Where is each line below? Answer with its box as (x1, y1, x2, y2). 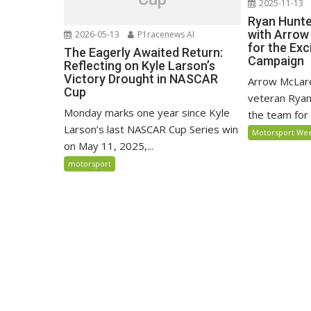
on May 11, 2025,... (64, 139, 153, 153)
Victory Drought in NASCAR (64, 72, 218, 86)
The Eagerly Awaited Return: (64, 45, 223, 60)
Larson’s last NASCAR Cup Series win (64, 122, 238, 136)
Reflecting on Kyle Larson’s (64, 58, 215, 73)
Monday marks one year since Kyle (64, 106, 230, 119)
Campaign (248, 53, 305, 68)
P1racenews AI (135, 28, 194, 40)
